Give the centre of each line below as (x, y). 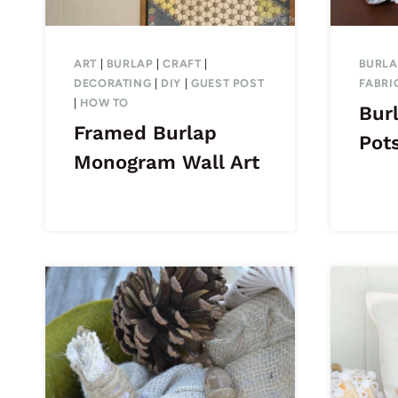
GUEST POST (227, 83)
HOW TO (105, 102)
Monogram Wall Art (167, 163)
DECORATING (113, 83)
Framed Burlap (145, 133)
